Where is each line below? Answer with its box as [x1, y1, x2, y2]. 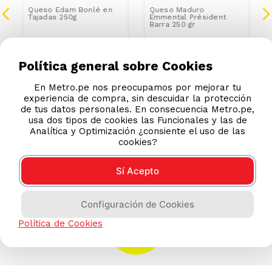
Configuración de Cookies [81, 198, 194, 210]
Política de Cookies [18, 218, 103, 229]
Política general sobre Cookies [18, 58, 212, 74]
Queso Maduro [149, 5, 205, 14]
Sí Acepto [116, 165, 159, 177]
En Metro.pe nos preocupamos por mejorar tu [34, 81, 241, 93]
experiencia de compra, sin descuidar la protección [24, 92, 251, 104]
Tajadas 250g [28, 12, 77, 21]
